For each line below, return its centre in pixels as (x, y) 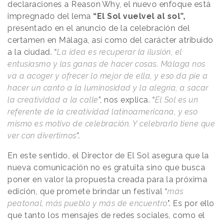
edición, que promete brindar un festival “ (87, 192)
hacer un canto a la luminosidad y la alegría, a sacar (108, 88)
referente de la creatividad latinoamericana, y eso (103, 112)
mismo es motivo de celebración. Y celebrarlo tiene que (111, 124)
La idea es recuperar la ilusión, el (119, 52)
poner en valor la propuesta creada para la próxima (107, 180)
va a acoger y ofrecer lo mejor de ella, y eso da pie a (108, 76)
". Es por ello (191, 204)
